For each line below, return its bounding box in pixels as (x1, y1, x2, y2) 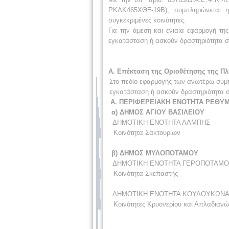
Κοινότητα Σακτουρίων (113, 128, 180, 136)
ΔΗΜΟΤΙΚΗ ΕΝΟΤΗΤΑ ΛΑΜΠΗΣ (112, 118, 210, 126)
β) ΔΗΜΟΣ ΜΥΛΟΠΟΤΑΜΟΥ (111, 149, 198, 157)
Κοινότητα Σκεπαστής (113, 169, 178, 177)
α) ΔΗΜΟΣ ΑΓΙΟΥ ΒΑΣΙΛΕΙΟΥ (111, 108, 204, 116)
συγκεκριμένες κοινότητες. (108, 16, 186, 24)
